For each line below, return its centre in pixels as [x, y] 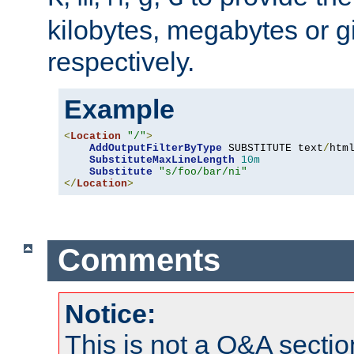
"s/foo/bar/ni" [203, 171]
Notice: [110, 313]
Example [119, 109]
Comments [139, 260]
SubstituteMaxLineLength [162, 160]
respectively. [121, 61]
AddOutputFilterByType [156, 148]
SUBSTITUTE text [273, 148]
